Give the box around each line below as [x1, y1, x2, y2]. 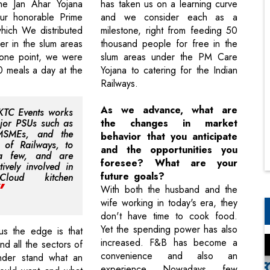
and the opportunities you [101, 143, 237, 157]
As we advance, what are [101, 103, 237, 118]
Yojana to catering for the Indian [101, 63, 237, 78]
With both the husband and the [101, 183, 237, 197]
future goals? [101, 169, 165, 184]
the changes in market [101, 116, 237, 131]
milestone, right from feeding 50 [101, 24, 237, 38]
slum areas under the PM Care [101, 50, 237, 64]
